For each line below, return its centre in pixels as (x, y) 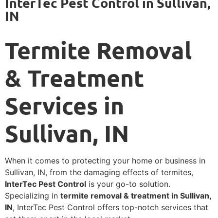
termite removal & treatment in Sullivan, (136, 196)
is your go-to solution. (128, 184)
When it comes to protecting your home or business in (105, 161)
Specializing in (33, 196)
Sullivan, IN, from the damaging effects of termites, (99, 173)
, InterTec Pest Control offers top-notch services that (110, 208)
